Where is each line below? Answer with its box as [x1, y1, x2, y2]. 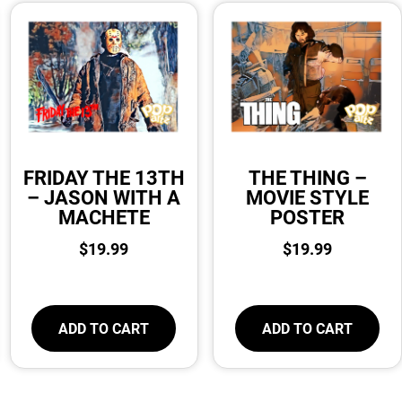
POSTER [270, 203, 345, 230]
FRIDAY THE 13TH [22, 163, 185, 190]
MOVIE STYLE [246, 183, 370, 210]
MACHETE [57, 203, 150, 230]
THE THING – [248, 163, 367, 190]
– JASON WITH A [27, 183, 181, 210]
